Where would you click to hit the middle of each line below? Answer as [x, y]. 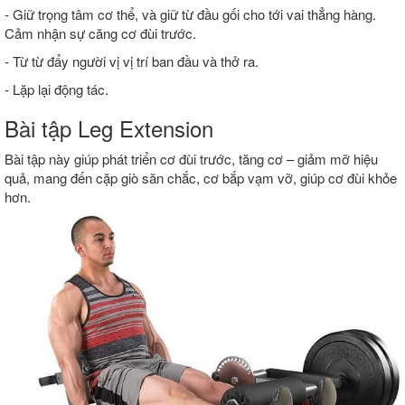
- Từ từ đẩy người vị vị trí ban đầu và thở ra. [132, 61]
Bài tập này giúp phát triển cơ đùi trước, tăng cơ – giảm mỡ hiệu [191, 159]
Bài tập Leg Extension [109, 128]
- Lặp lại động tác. [57, 89]
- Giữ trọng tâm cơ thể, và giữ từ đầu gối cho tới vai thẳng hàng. [190, 14]
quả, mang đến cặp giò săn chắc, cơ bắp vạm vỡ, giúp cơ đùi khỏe [201, 178]
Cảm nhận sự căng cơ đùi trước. [100, 33]
